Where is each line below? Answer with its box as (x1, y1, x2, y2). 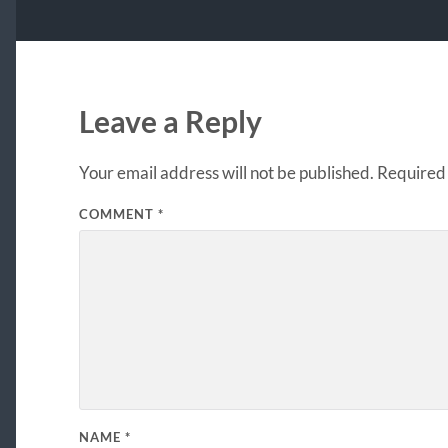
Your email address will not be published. (78, 161, 374, 183)
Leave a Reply (78, 103, 262, 139)
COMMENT (78, 205, 158, 222)
